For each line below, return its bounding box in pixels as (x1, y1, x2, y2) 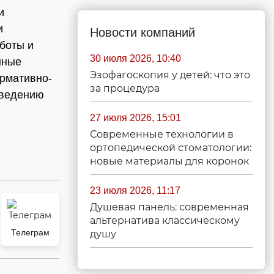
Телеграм (10, 228, 50, 237)
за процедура (90, 83, 160, 94)
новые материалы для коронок (90, 155, 249, 167)
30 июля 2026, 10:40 (90, 53, 181, 64)
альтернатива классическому (90, 215, 240, 226)
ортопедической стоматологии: (90, 142, 251, 154)
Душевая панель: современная (90, 201, 249, 213)
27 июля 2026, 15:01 (90, 113, 181, 123)
